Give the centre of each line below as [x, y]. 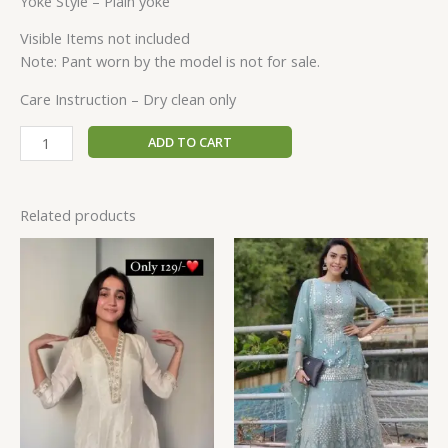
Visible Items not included [105, 38]
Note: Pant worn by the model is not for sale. [170, 61]
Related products [78, 215]
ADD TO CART [189, 141]
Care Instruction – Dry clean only [128, 99]
